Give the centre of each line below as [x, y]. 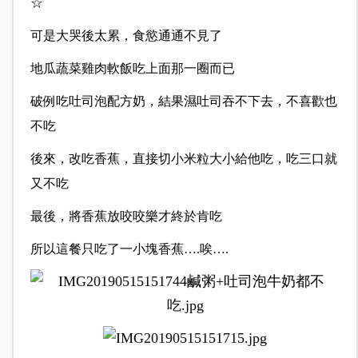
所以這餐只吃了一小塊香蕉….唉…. [129, 249]
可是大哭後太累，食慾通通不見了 [126, 35]
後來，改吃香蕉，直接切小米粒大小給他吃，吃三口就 [183, 158]
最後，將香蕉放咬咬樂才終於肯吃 [126, 216]
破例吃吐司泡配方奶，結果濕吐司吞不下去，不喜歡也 [183, 101]
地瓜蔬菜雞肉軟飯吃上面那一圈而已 [132, 68]
